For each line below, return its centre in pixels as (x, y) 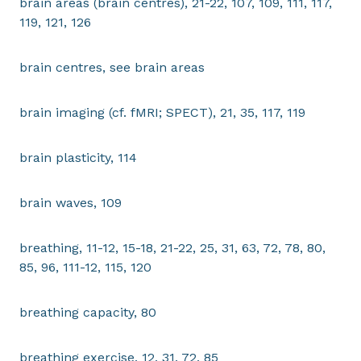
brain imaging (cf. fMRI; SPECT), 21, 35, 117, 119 (162, 112)
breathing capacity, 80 (88, 312)
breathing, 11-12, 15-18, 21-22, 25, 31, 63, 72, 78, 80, (172, 248)
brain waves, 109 (71, 203)
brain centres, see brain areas (112, 67)
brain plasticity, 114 (78, 158)
